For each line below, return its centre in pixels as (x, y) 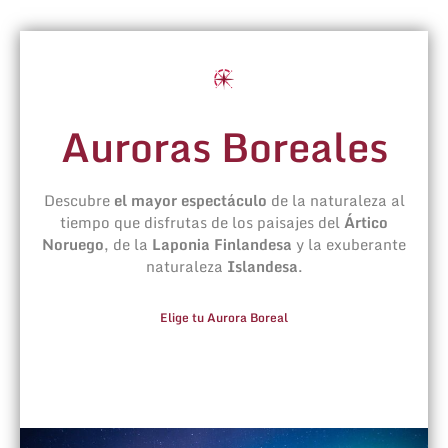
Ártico (366, 221)
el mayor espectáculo (190, 199)
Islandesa (262, 265)
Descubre (78, 199)
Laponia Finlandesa (222, 243)
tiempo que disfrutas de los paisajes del (202, 221)
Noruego (73, 243)
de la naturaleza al (335, 199)
